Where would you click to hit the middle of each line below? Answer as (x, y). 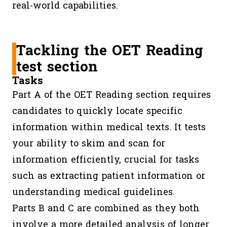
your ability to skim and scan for (89, 144)
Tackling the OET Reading (110, 51)
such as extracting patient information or (109, 176)
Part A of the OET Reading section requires (111, 95)
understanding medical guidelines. (93, 192)
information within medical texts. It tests (109, 127)
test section (57, 67)
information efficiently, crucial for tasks (106, 160)
